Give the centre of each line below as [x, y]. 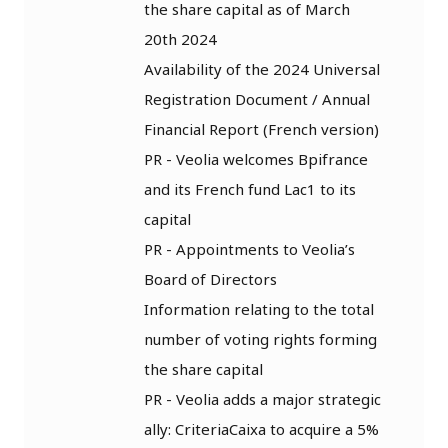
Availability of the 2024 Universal [262, 68]
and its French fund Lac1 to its [250, 188]
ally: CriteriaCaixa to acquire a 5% [261, 428]
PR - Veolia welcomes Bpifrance [256, 158]
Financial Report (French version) [261, 128]
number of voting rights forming [260, 338]
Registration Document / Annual [257, 98]
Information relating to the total [259, 308]
